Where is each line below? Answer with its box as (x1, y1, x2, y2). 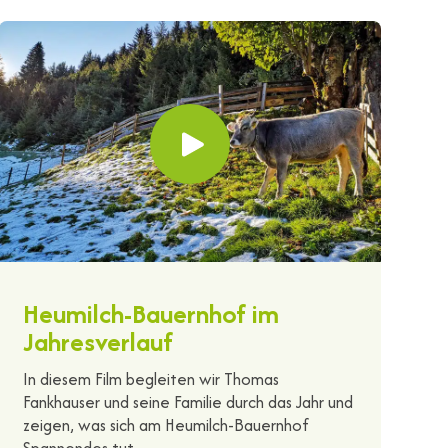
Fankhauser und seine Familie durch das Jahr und (22, 389, 353, 414)
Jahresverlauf (22, 322, 173, 360)
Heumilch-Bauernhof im (22, 294, 279, 332)
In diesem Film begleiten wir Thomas (22, 366, 279, 391)
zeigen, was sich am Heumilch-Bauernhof (22, 412, 309, 437)
